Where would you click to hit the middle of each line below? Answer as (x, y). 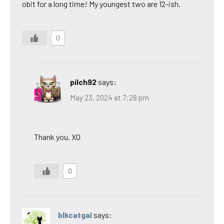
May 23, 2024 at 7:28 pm (109, 98)
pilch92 (83, 81)
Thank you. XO (57, 137)
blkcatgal (75, 215)
